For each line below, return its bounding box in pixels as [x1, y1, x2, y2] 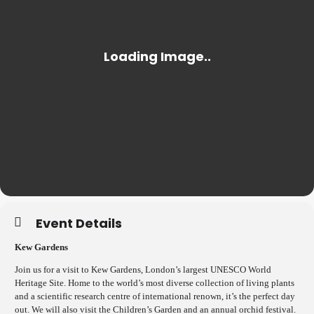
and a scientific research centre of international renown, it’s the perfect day [15, 291, 295, 301]
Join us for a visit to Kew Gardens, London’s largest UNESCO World [15, 264, 271, 275]
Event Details [36, 214, 122, 232]
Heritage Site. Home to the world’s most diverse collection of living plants [15, 278, 294, 288]
